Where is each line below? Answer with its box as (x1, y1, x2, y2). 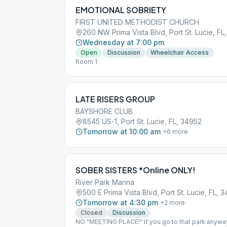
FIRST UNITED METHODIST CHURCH (75, 18, 199, 26)
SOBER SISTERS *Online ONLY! (75, 165, 196, 175)
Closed (81, 209, 102, 216)
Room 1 (75, 58, 97, 65)
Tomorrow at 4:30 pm (83, 198, 158, 207)
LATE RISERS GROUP (75, 94, 155, 104)
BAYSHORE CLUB (75, 107, 133, 116)
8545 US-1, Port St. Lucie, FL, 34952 (83, 117, 202, 126)
